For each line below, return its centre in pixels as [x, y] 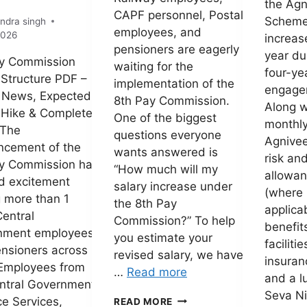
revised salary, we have [179, 255]
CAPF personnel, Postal [179, 15]
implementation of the [174, 83]
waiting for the [153, 66]
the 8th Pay [145, 203]
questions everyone [168, 135]
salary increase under [173, 186]
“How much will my [166, 169]
